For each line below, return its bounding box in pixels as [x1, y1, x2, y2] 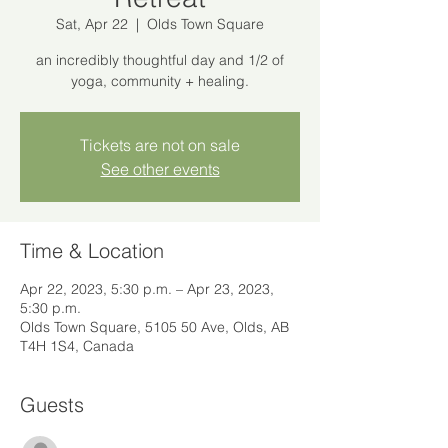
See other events [100, 159, 220, 180]
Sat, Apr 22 [56, 15, 128, 34]
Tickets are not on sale [80, 135, 240, 156]
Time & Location [20, 238, 164, 264]
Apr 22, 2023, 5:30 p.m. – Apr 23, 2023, [20, 280, 274, 299]
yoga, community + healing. [71, 72, 249, 91]
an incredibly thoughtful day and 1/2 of [36, 51, 284, 70]
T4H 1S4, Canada [20, 337, 134, 356]
